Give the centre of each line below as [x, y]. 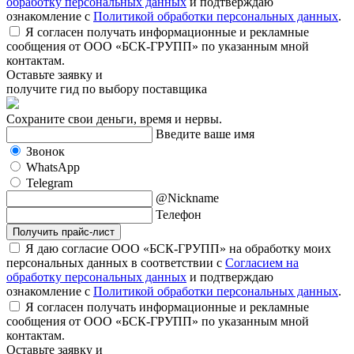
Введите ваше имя [205, 134]
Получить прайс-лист [64, 232]
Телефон [179, 214]
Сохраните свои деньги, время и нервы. [114, 119]
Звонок [45, 151]
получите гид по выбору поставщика [107, 88]
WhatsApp [53, 167]
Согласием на [262, 262]
